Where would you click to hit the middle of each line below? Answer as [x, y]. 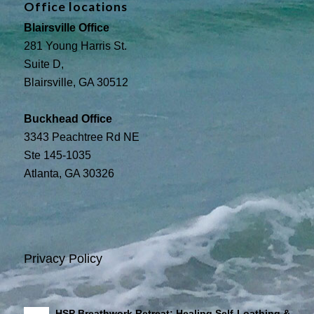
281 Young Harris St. [75, 46]
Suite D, [43, 64]
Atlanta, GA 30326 [69, 173]
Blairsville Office [66, 27]
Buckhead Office [68, 118]
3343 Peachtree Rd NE [81, 137]
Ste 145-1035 [57, 155]
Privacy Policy [63, 259]
